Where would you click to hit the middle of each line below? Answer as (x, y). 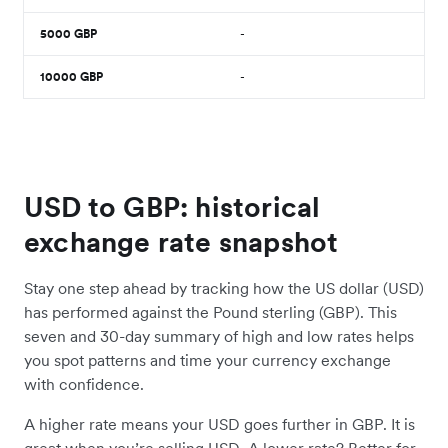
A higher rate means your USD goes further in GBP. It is (219, 424)
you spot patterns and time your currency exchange (207, 360)
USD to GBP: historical (172, 207)
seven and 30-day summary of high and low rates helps (219, 336)
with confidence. (84, 384)
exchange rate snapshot (181, 242)
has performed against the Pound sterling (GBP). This (210, 312)
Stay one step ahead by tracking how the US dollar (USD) (224, 288)
